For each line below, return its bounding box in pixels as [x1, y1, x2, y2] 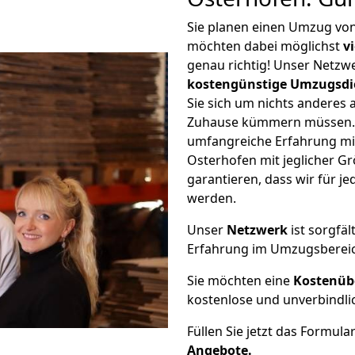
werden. [187, 189, 236, 207]
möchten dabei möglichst [187, 37, 343, 55]
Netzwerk [227, 221, 288, 239]
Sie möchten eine [187, 272, 293, 289]
